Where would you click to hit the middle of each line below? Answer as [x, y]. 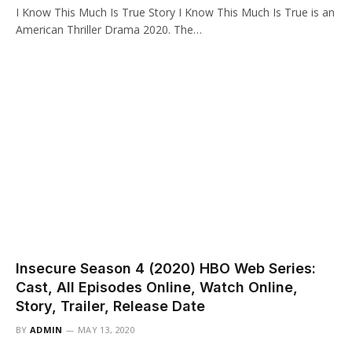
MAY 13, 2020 [106, 330]
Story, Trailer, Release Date [110, 306]
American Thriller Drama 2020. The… [109, 29]
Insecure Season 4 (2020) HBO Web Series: [166, 268]
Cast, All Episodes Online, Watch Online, [157, 287]
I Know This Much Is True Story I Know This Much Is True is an [175, 12]
